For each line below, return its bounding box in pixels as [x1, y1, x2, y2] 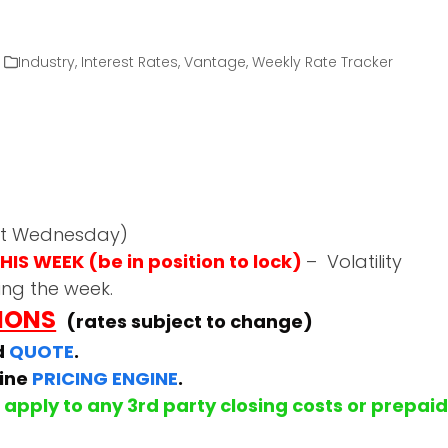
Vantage [183, 51, 246, 72]
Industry [17, 51, 75, 72]
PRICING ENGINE [32, 365, 179, 391]
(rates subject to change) [66, 308, 314, 334]
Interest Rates [80, 51, 178, 72]
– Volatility [306, 248, 403, 274]
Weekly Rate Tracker [251, 51, 393, 72]
